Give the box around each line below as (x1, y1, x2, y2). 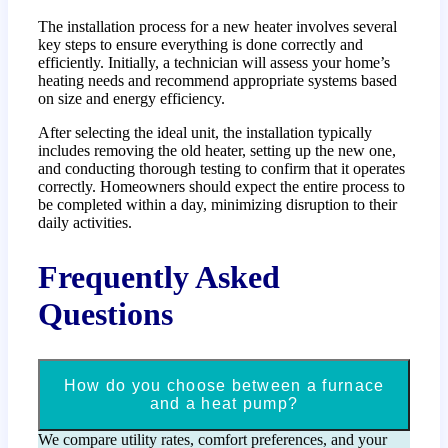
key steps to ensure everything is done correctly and (38, 36, 364, 54)
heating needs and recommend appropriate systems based (38, 72, 398, 90)
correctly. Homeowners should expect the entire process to (38, 178, 406, 196)
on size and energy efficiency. (38, 90, 226, 108)
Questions (38, 295, 174, 332)
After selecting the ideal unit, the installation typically (38, 124, 373, 142)
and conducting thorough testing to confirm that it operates (38, 160, 406, 178)
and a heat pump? (149, 395, 299, 413)
